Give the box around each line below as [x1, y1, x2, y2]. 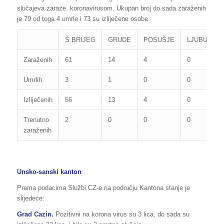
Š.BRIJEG [64, 35, 95, 43]
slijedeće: [16, 194, 44, 202]
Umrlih [23, 75, 42, 83]
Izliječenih [23, 95, 52, 103]
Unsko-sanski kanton [16, 167, 81, 175]
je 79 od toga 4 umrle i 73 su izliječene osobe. [16, 14, 150, 22]
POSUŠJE [143, 35, 174, 43]
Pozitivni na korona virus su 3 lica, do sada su [55, 210, 189, 218]
